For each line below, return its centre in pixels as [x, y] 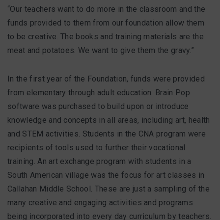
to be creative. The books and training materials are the [106, 37]
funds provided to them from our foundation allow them [106, 23]
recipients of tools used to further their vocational [96, 148]
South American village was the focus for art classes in [106, 175]
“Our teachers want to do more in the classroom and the [107, 9]
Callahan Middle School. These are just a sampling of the [109, 189]
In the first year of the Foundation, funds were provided [106, 79]
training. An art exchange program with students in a [99, 162]
